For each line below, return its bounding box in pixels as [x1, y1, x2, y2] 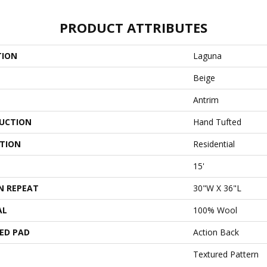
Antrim [193, 94, 219, 105]
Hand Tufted [193, 116, 241, 128]
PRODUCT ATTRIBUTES [60, 18, 207, 36]
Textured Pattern [193, 248, 259, 260]
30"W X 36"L [193, 182, 241, 194]
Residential [193, 138, 235, 150]
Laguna [193, 49, 222, 61]
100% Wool [193, 204, 237, 216]
